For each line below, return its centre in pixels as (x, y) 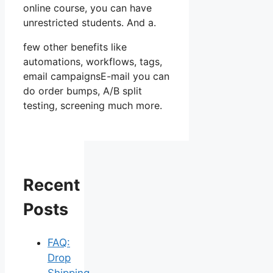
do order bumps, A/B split (83, 91)
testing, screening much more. (93, 106)
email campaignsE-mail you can (96, 76)
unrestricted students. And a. (90, 23)
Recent (51, 185)
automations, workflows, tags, (93, 62)
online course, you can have (87, 8)
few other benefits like (75, 47)
